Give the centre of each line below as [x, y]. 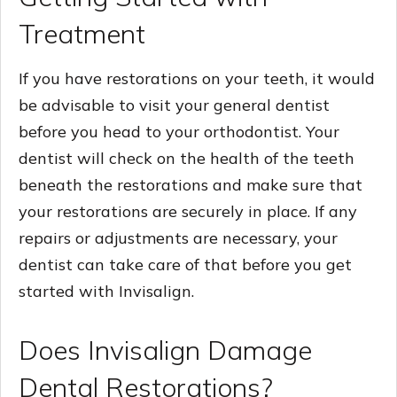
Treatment [82, 33]
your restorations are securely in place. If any [188, 211]
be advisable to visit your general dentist [174, 105]
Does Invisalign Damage [165, 350]
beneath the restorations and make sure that [191, 184]
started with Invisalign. [106, 291]
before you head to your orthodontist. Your [179, 131]
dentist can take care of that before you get [185, 264]
